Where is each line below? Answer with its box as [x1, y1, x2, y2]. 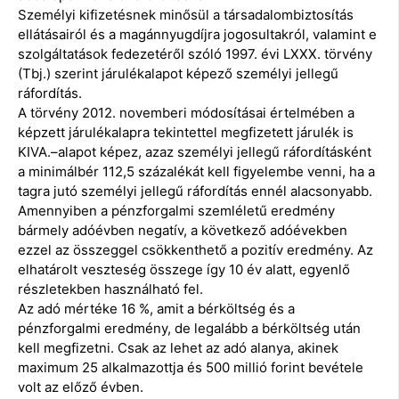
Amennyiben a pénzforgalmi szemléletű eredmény [18, 201, 335, 219]
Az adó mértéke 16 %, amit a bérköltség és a [18, 299, 295, 317]
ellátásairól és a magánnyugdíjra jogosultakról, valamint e [18, 25, 377, 43]
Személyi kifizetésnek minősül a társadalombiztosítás [18, 5, 354, 23]
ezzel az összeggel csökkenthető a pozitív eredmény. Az [18, 240, 373, 258]
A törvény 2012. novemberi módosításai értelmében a [18, 103, 354, 121]
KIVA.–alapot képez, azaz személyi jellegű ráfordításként [18, 142, 371, 160]
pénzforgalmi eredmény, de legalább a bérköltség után [18, 319, 361, 337]
